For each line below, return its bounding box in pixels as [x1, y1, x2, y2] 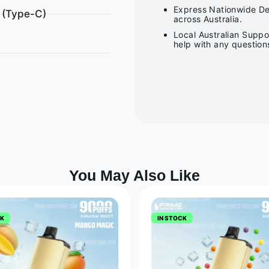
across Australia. [174, 13, 243, 24]
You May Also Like [69, 166, 200, 184]
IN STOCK [157, 214, 187, 222]
